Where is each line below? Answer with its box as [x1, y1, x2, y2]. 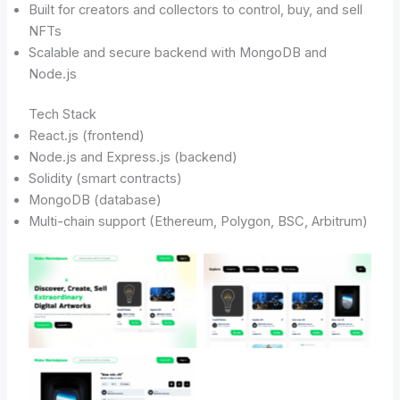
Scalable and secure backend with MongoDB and [28, 44, 327, 61]
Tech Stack [28, 106, 96, 123]
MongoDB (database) [28, 192, 162, 209]
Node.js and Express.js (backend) [28, 149, 237, 166]
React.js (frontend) [28, 128, 145, 145]
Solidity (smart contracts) [28, 171, 182, 187]
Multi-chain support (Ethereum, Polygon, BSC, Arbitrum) [28, 213, 368, 230]
